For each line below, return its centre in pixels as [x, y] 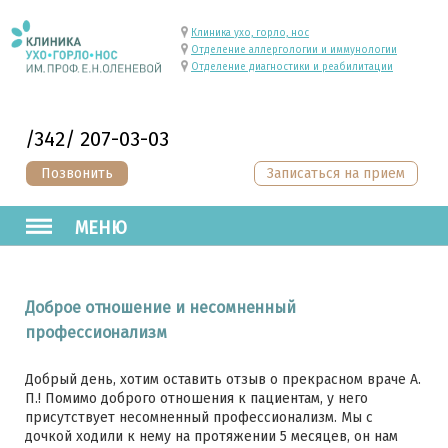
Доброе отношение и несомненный [161, 307]
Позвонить [77, 173]
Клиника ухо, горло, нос [250, 33]
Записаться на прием [336, 173]
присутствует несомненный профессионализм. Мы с [199, 417]
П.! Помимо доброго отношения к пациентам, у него [196, 398]
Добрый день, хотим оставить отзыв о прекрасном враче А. [223, 379]
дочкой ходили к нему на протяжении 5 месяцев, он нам [211, 436]
